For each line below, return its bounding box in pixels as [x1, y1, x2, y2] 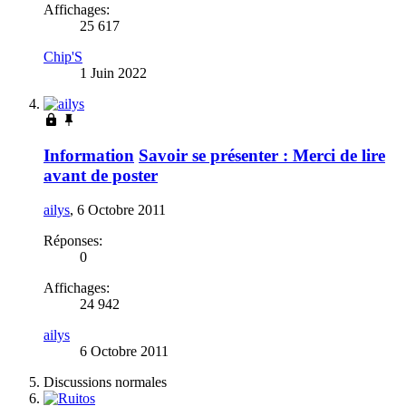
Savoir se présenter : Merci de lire [139, 145, 385, 165]
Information [43, 145, 134, 165]
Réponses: [43, 233, 102, 249]
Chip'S [43, 48, 82, 64]
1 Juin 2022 [80, 64, 147, 81]
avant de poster [43, 165, 158, 185]
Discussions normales [43, 374, 167, 391]
